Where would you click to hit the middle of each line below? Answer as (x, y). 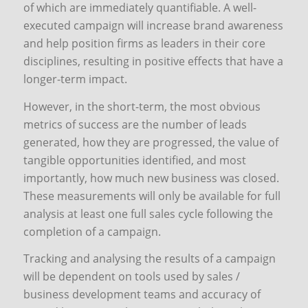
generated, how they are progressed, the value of (151, 142)
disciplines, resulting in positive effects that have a (153, 62)
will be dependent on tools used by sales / (131, 277)
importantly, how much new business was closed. (151, 178)
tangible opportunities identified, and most (134, 160)
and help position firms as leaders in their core (144, 44)
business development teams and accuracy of (142, 295)
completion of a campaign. (92, 231)
